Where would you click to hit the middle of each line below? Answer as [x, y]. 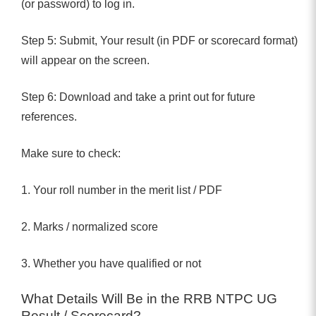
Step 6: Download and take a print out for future [138, 97]
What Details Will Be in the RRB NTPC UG [149, 298]
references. [49, 116]
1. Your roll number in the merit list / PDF [122, 190]
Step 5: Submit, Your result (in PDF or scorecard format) [159, 40]
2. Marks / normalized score [90, 226]
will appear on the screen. [85, 60]
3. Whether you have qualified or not [111, 263]
